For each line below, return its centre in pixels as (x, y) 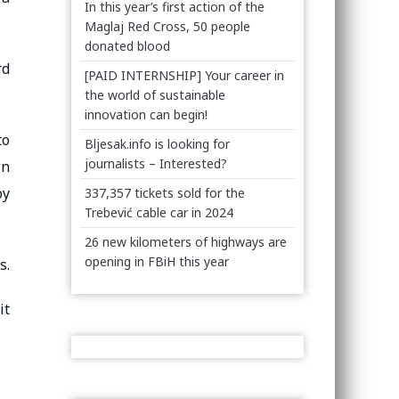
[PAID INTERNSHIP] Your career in (185, 75)
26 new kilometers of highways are (186, 242)
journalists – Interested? (156, 163)
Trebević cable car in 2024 (159, 212)
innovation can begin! (147, 114)
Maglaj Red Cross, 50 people (168, 26)
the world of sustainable (155, 95)
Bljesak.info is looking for (158, 144)
